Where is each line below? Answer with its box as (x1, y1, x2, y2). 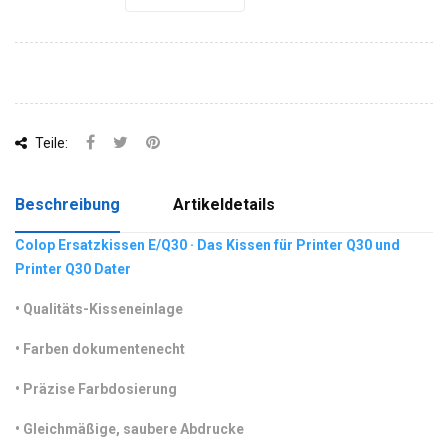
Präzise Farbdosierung (20, 381, 177, 397)
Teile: (32, 135, 68, 151)
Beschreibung (15, 195, 120, 214)
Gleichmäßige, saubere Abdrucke (20, 421, 244, 437)
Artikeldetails (173, 195, 276, 214)
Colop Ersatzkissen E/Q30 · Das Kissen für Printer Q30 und (15, 237, 400, 253)
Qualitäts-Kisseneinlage (20, 301, 183, 317)
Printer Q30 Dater (15, 261, 131, 277)
